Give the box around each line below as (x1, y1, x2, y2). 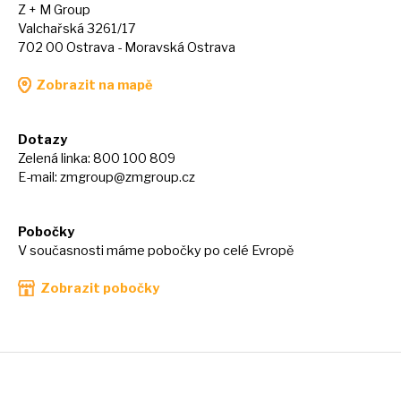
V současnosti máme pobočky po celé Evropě (18, 243, 294, 260)
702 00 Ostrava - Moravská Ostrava (18, 39, 235, 56)
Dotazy (18, 132, 67, 149)
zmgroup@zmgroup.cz (60, 169, 195, 186)
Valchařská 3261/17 (18, 21, 136, 38)
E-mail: (18, 169, 60, 186)
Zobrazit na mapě (36, 77, 152, 94)
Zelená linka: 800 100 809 (18, 150, 175, 167)
